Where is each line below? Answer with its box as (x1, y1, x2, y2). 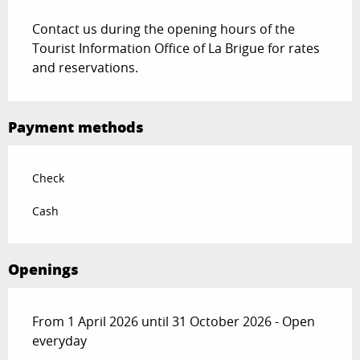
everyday (32, 332, 87, 350)
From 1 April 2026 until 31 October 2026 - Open (32, 313, 315, 331)
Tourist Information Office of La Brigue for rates (32, 39, 320, 58)
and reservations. (32, 59, 138, 77)
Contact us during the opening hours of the (32, 20, 295, 39)
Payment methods (8, 117, 144, 138)
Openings (8, 259, 79, 280)
